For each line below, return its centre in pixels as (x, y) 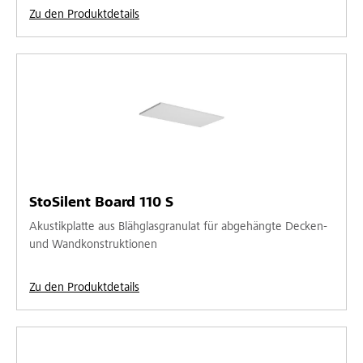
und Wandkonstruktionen (93, 245)
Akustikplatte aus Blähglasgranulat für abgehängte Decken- (178, 227)
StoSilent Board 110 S (101, 203)
